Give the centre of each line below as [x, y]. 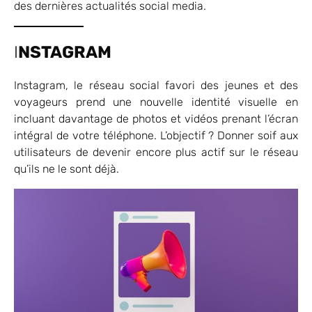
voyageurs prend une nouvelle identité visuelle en [156, 102]
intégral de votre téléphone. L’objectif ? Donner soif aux [156, 135]
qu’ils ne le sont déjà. [67, 169]
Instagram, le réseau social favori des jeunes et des [156, 85]
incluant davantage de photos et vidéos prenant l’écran [156, 118]
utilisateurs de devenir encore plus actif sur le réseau [156, 152]
